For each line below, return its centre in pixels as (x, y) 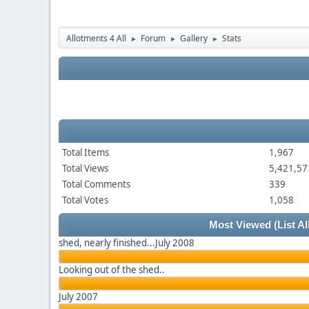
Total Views (85, 168)
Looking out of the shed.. (112, 270)
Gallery (194, 38)
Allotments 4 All (96, 38)
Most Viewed (241, 225)
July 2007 (78, 297)
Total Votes (85, 200)
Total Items (86, 152)
